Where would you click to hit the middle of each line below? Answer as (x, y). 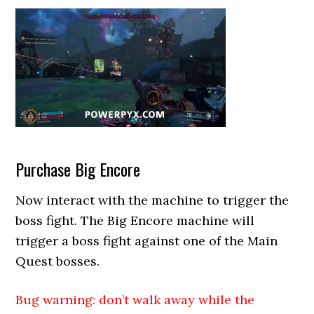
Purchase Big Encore (78, 169)
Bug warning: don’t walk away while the (135, 300)
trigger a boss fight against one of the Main (147, 241)
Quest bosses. (58, 261)
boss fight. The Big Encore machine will (135, 220)
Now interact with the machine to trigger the (152, 200)
